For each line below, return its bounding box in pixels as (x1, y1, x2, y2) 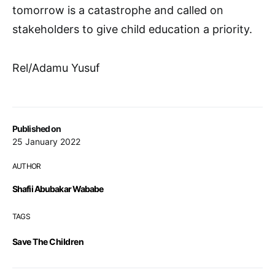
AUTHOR (12, 161, 41, 171)
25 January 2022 (12, 136, 80, 147)
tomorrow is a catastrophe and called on (12, 3, 223, 17)
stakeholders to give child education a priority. (12, 22, 252, 36)
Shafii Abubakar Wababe (12, 183, 104, 194)
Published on (12, 123, 61, 134)
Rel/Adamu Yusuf (12, 61, 100, 74)
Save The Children (12, 236, 84, 247)
